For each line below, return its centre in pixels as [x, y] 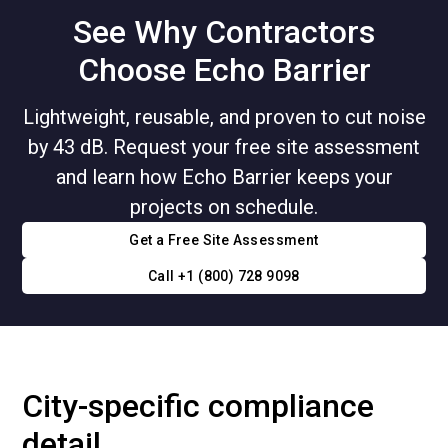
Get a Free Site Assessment [224, 240]
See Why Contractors [224, 32]
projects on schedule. [224, 207]
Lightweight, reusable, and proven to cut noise [224, 117]
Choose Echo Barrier [224, 70]
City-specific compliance [198, 405]
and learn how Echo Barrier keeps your [224, 177]
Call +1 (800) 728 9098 [224, 276]
